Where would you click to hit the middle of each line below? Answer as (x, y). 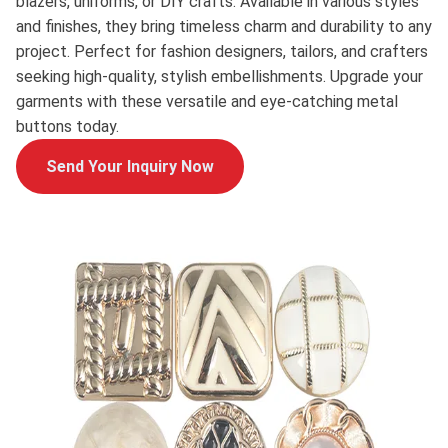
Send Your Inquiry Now (130, 166)
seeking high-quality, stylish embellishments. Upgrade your (219, 76)
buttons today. (67, 126)
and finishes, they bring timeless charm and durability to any (224, 26)
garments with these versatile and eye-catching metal (207, 101)
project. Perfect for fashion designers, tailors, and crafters (222, 51)
